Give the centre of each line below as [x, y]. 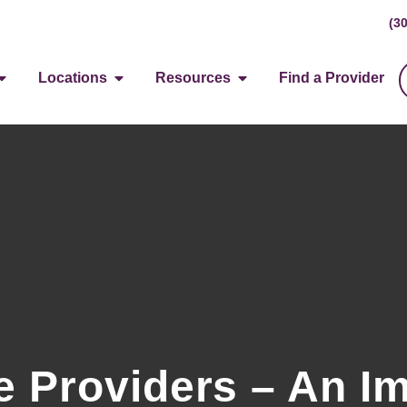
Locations [73, 78]
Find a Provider [332, 78]
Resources [194, 78]
